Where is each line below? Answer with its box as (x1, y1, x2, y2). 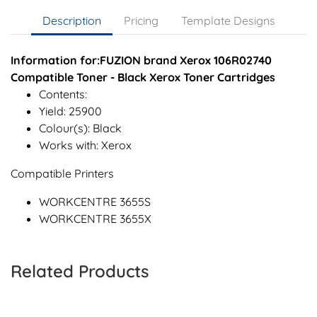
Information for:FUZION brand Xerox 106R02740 (11, 53, 272, 68)
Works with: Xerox (39, 138, 132, 153)
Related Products (11, 260, 149, 282)
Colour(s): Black (39, 121, 122, 136)
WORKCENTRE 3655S (39, 195, 151, 209)
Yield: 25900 (39, 104, 102, 119)
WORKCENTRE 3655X (39, 212, 151, 226)
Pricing (123, 13, 158, 28)
